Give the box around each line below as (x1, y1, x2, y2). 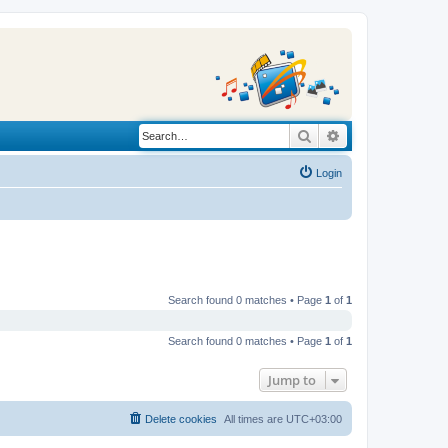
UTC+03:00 (286, 412, 342, 425)
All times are (224, 412, 286, 425)
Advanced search (341, 126, 446, 144)
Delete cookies (145, 412, 217, 425)
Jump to (268, 370, 316, 389)
